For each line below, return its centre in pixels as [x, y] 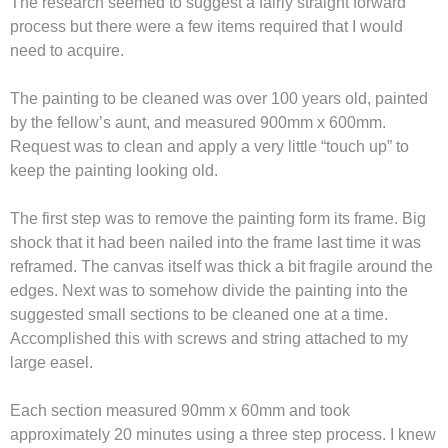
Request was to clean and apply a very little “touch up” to [209, 147]
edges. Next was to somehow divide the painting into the [209, 291]
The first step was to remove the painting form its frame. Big [218, 219]
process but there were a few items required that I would [206, 27]
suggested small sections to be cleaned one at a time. [199, 315]
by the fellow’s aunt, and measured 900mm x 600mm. [198, 123]
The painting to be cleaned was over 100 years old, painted [219, 99]
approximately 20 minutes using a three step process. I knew [223, 435]
